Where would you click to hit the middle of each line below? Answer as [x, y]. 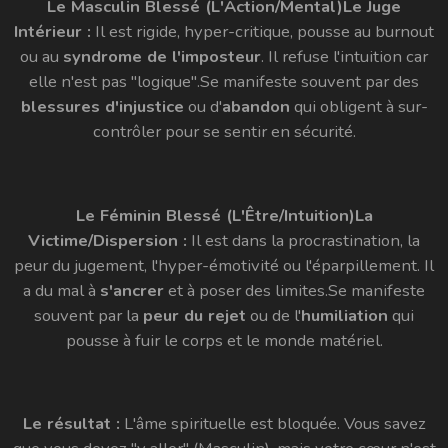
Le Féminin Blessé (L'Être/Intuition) [215, 215]
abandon [255, 107]
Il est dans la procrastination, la [303, 240]
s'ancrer [132, 290]
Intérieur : [52, 32]
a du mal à [61, 290]
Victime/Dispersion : [107, 240]
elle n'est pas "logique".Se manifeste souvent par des [224, 82]
